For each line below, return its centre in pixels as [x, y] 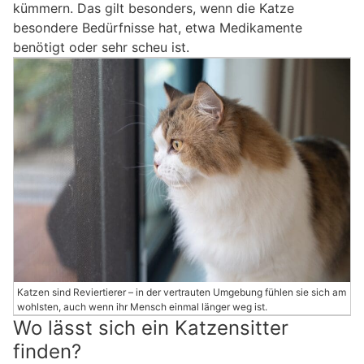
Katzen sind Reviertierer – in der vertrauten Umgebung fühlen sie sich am [182, 292]
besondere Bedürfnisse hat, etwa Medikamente [158, 27]
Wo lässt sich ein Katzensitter [151, 328]
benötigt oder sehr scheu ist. [101, 47]
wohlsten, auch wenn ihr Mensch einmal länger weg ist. [142, 307]
